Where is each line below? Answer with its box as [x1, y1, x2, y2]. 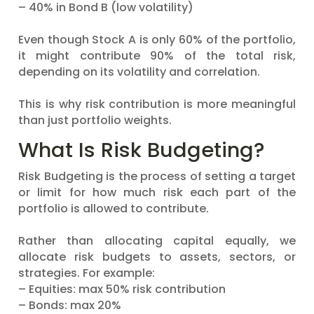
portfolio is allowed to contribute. [18, 200, 209, 217]
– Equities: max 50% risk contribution [18, 281, 226, 297]
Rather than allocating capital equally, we [18, 233, 296, 249]
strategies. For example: [18, 265, 155, 281]
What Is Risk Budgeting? [18, 136, 264, 164]
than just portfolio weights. [18, 112, 172, 128]
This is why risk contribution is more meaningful [18, 96, 296, 112]
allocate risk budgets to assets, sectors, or [18, 249, 296, 265]
